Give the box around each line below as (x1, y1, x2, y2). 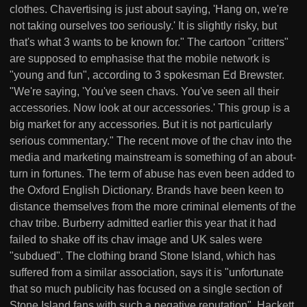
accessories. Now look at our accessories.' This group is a (10, 102, 290, 114)
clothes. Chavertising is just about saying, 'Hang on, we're (10, 3, 288, 15)
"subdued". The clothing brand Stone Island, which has (10, 250, 275, 262)
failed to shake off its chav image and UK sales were (10, 234, 262, 245)
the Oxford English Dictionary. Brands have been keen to (10, 184, 284, 196)
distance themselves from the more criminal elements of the (10, 201, 296, 212)
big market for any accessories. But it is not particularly (10, 119, 272, 130)
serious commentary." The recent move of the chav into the (10, 135, 292, 147)
